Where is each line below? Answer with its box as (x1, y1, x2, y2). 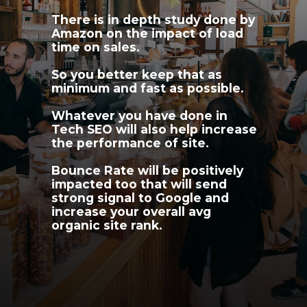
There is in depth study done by (51, 12, 256, 27)
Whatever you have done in (51, 108, 228, 123)
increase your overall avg (51, 204, 212, 219)
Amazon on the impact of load (51, 25, 244, 40)
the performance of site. (51, 135, 210, 150)
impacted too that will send (51, 176, 228, 191)
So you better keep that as (51, 66, 223, 82)
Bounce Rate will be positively (51, 162, 244, 177)
